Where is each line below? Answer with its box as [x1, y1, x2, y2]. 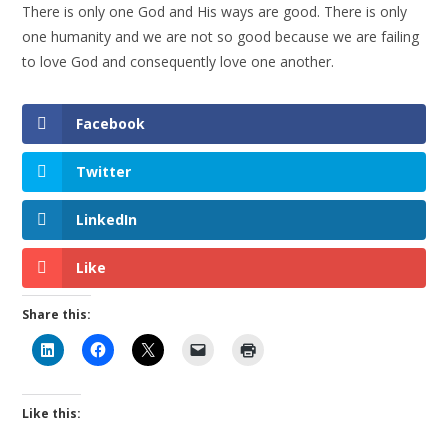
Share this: [22, 306, 92, 324]
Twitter [76, 162, 132, 182]
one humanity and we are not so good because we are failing [22, 27, 420, 46]
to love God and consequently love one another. [22, 52, 335, 71]
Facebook [76, 114, 146, 133]
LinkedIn [76, 210, 138, 230]
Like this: [22, 405, 82, 423]
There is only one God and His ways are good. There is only [22, 2, 408, 21]
